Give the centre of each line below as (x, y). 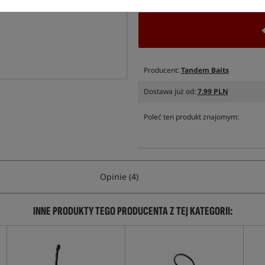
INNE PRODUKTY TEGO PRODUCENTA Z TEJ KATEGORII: (132, 211)
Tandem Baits (205, 70)
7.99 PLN (213, 91)
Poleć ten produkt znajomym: (191, 117)
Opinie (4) (119, 177)
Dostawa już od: (170, 91)
